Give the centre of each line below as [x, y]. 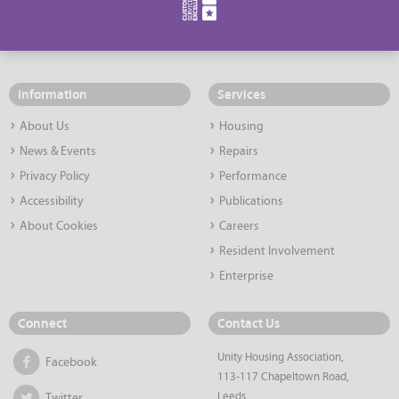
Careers [239, 226]
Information [53, 94]
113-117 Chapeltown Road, [283, 377]
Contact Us [248, 323]
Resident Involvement [277, 251]
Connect [42, 323]
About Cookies [59, 226]
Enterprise [246, 276]
